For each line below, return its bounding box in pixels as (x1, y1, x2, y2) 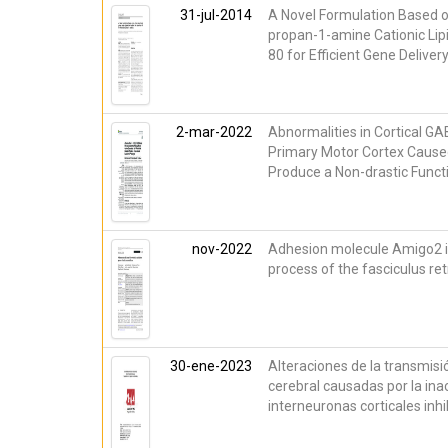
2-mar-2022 (176, 124, 252, 140)
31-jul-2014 (180, 7, 252, 23)
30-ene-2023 (170, 358, 252, 374)
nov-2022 (192, 241, 252, 257)
